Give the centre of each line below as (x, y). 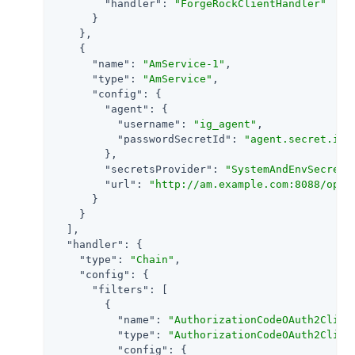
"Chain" (152, 260)
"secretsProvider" (158, 170)
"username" (149, 124)
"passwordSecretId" (174, 139)
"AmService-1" (184, 64)
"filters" (120, 290)
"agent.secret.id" (298, 139)
